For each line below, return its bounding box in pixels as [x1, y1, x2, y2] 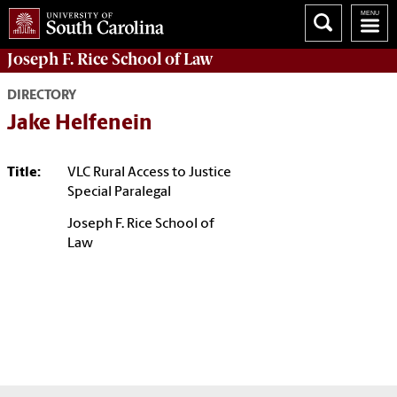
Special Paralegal [67, 185, 171, 200]
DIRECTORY [7, 90, 76, 104]
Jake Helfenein [7, 113, 152, 136]
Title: [7, 166, 41, 181]
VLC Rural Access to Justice [67, 166, 231, 181]
